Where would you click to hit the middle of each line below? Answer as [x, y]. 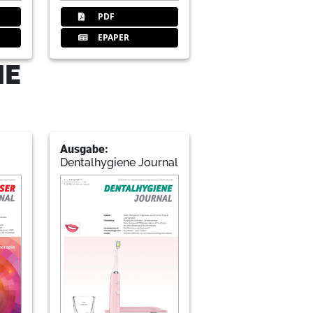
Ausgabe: [85, 149]
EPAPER [113, 37]
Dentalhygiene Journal [119, 162]
